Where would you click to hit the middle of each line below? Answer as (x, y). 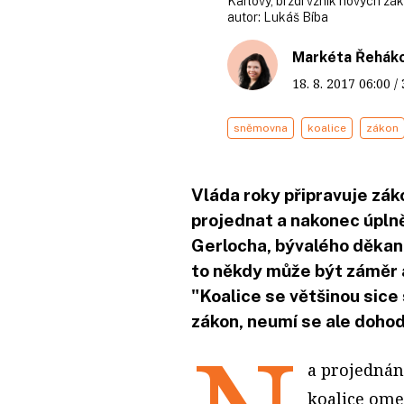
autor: (245, 17)
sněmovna (261, 128)
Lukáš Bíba (296, 17)
